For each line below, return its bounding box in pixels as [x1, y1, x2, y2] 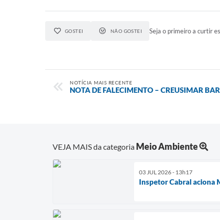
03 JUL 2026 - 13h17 [139, 168, 192, 176]
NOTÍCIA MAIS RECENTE [70, 80, 132, 85]
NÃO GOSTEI [110, 28, 142, 34]
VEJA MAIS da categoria [53, 141, 136, 151]
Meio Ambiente [136, 140, 198, 152]
